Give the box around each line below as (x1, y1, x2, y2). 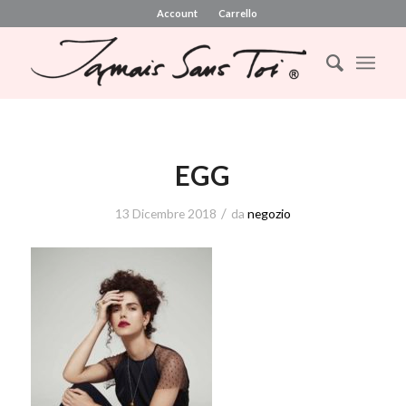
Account (157, 7, 198, 19)
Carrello (218, 7, 258, 19)
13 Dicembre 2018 (114, 206, 217, 221)
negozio (246, 206, 291, 221)
